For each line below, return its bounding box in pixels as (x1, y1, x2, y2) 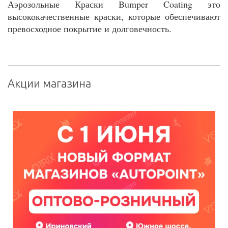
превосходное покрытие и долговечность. (8, 22, 172, 35)
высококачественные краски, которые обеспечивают (8, 10, 220, 23)
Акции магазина (8, 77, 91, 90)
